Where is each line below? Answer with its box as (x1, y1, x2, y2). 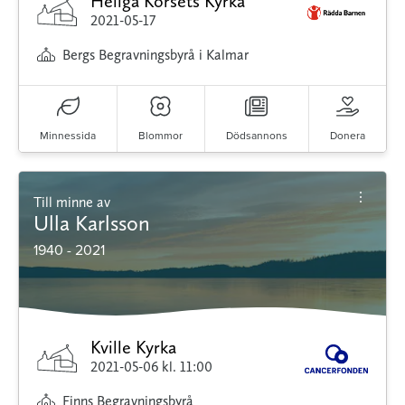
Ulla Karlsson (33, 209, 150, 236)
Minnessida (40, 127, 97, 143)
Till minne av (42, 193, 110, 211)
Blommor (138, 127, 184, 143)
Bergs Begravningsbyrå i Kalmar (62, 45, 249, 63)
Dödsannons (225, 127, 287, 143)
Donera (329, 127, 365, 143)
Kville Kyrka (90, 335, 177, 358)
